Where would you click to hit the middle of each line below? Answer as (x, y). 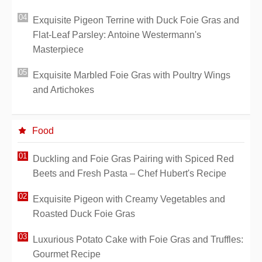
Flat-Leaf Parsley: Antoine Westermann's (117, 35)
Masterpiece (58, 50)
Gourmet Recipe (67, 254)
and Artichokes (63, 90)
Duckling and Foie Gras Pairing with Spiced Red (133, 159)
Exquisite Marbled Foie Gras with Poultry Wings (132, 75)
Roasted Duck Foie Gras (84, 214)
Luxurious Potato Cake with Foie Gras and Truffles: (138, 240)
